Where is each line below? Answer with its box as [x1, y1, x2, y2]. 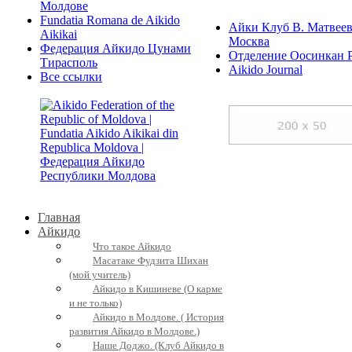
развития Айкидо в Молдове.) [69, 325, 200, 337]
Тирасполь [40, 55, 97, 69]
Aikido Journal [229, 62, 302, 76]
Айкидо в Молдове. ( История [93, 311, 224, 323]
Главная [38, 210, 80, 224]
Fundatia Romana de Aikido [40, 13, 180, 27]
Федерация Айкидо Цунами [40, 41, 191, 55]
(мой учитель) [69, 269, 130, 280]
